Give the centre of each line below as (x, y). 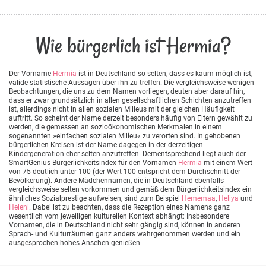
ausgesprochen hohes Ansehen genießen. (75, 243)
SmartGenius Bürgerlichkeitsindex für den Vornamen (94, 163)
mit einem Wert (227, 163)
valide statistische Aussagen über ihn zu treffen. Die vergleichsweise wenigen (132, 83)
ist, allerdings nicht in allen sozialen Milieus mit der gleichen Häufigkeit (122, 110)
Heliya (229, 199)
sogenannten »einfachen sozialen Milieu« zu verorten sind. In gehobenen (125, 136)
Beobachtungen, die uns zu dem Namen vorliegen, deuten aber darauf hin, (127, 92)
